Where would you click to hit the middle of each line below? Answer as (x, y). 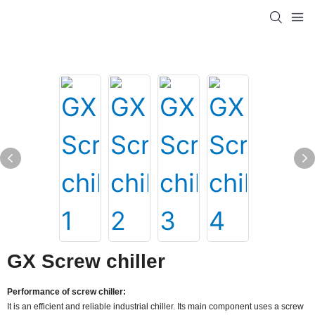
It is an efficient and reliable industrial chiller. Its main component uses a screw (155, 307)
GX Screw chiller (86, 261)
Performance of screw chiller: (66, 292)
